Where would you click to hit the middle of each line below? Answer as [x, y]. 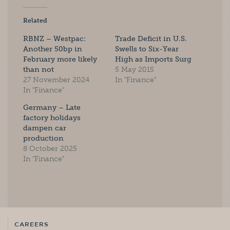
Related [35, 21]
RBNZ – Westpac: [54, 39]
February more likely [60, 59]
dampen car [45, 128]
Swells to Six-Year [147, 49]
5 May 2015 [135, 70]
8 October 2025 [50, 149]
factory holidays [52, 118]
